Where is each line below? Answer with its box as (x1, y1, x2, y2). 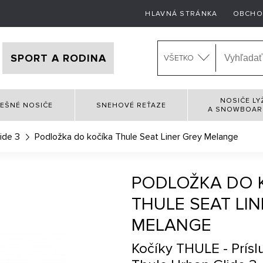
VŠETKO (164, 53, 194, 63)
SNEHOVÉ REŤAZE (96, 100, 166, 110)
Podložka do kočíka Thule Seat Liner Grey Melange (35, 131, 239, 143)
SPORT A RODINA (10, 51, 106, 65)
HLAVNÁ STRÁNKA (145, 9, 218, 18)
